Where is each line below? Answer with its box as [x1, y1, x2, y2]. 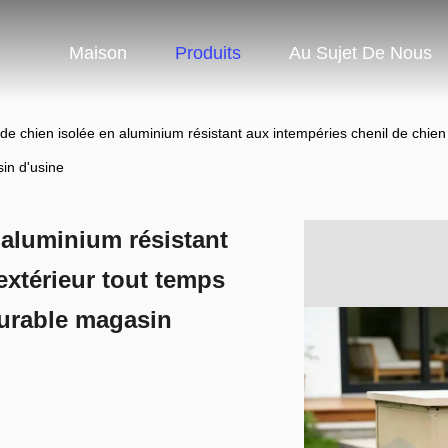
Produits [175, 42, 241, 63]
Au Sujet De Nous [289, 42, 432, 63]
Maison [69, 42, 127, 63]
